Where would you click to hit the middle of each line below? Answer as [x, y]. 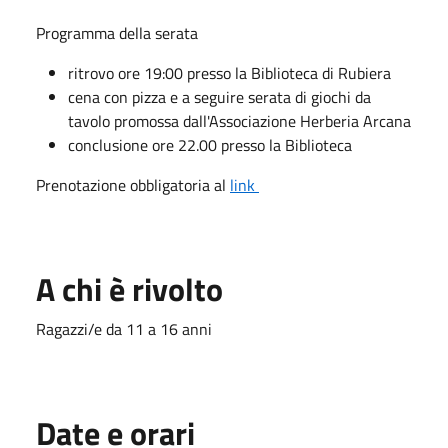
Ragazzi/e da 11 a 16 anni [124, 328]
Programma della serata [117, 32]
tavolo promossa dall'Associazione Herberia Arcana [239, 120]
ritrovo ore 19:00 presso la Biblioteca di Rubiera [229, 72]
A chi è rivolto [129, 288]
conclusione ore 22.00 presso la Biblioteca [210, 144]
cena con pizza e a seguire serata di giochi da [219, 96]
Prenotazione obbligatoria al [133, 184]
